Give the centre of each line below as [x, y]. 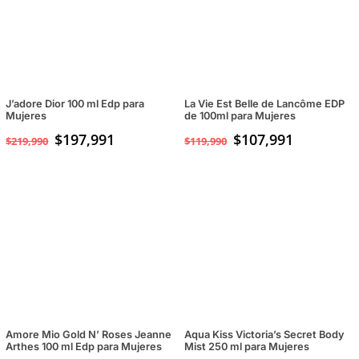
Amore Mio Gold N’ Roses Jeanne [89, 335]
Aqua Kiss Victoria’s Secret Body [265, 335]
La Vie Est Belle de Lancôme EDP [265, 104]
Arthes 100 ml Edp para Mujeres [84, 347]
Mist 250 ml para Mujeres [247, 347]
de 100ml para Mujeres [240, 116]
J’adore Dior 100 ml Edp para [75, 104]
